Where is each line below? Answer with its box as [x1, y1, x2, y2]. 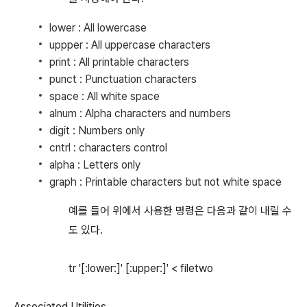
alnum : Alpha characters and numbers [49, 107, 231, 120]
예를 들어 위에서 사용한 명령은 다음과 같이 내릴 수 [69, 204, 292, 217]
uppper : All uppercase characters [49, 38, 210, 51]
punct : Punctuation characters [49, 73, 197, 86]
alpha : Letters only [49, 158, 140, 171]
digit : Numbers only [49, 124, 145, 137]
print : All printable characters [49, 56, 189, 69]
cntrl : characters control [49, 141, 167, 154]
